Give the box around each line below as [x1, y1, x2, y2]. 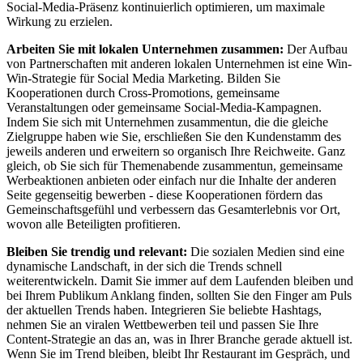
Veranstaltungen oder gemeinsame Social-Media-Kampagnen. [6, 100, 322, 115]
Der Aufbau [284, 42, 348, 57]
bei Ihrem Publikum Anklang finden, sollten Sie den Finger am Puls [6, 288, 352, 303]
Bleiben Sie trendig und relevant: [6, 245, 187, 259]
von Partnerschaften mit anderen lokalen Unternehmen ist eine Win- [6, 57, 352, 71]
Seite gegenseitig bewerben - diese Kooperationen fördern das [6, 188, 322, 203]
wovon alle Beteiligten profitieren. [6, 217, 181, 232]
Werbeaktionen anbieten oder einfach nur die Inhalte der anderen [6, 173, 336, 188]
